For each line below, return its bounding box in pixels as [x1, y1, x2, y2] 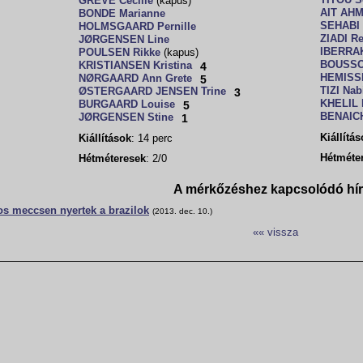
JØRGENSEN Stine [79, 112, 173, 123]
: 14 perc [131, 133, 173, 144]
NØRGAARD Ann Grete [79, 73, 192, 84]
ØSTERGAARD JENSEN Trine [79, 86, 226, 97]
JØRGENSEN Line [79, 34, 169, 45]
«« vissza [252, 227, 298, 238]
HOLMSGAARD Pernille [79, 21, 196, 32]
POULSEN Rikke [79, 47, 160, 58]
